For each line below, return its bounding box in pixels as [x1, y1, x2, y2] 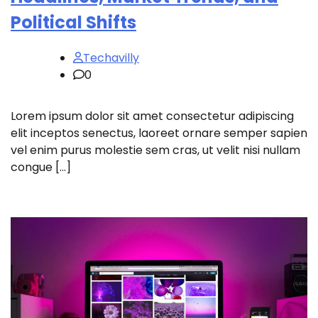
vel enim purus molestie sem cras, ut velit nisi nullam [11, 141, 300, 158]
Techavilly [83, 49, 139, 66]
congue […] [11, 158, 71, 175]
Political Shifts [11, 10, 136, 34]
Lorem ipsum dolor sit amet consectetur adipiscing [11, 107, 294, 124]
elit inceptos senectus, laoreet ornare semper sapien [11, 124, 307, 141]
